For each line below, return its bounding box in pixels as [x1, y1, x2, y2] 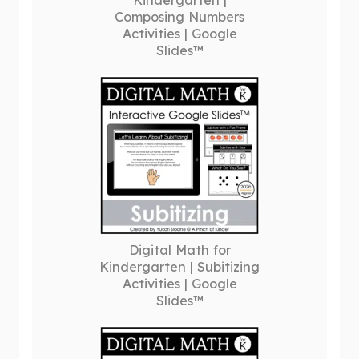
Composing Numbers [115, 9, 244, 25]
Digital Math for [128, 242, 231, 258]
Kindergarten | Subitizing [99, 259, 260, 275]
